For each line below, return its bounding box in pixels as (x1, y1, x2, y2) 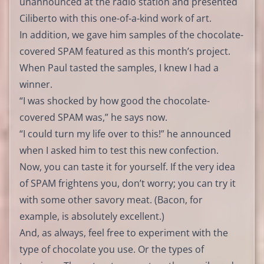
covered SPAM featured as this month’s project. (19, 44, 230, 58)
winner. (19, 77, 52, 91)
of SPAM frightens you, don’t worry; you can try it (19, 176, 236, 190)
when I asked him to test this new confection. (19, 143, 219, 157)
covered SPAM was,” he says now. (19, 110, 167, 124)
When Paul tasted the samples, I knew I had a (19, 61, 219, 74)
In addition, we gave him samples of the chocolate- (19, 28, 243, 41)
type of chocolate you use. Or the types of (19, 242, 204, 256)
